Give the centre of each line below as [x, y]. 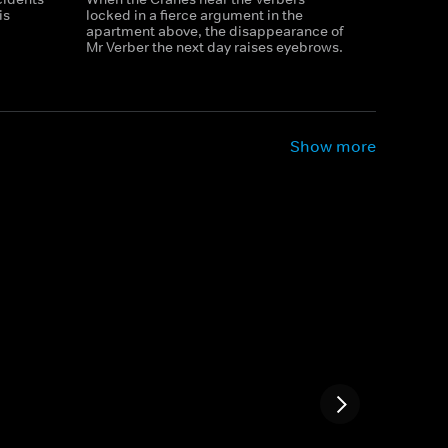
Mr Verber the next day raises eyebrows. [214, 47]
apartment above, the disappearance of [214, 31]
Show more [333, 146]
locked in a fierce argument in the [194, 15]
